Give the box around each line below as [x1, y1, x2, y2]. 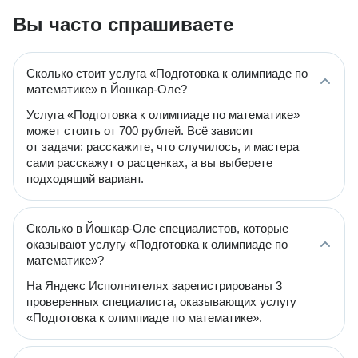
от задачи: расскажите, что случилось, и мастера [26, 140, 299, 153]
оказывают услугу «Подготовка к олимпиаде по [26, 237, 288, 251]
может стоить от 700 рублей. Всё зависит [26, 124, 254, 137]
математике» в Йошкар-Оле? [26, 82, 187, 96]
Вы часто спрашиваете [13, 14, 233, 35]
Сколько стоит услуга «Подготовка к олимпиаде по [26, 66, 308, 80]
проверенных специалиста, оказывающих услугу [26, 295, 296, 308]
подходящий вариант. [26, 172, 144, 185]
